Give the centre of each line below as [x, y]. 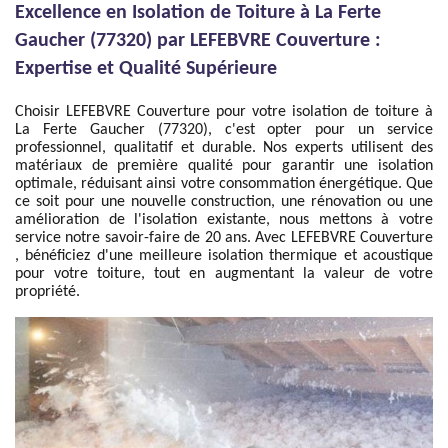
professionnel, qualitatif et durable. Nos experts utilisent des [224, 148]
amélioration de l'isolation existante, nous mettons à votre [224, 220]
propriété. [47, 292]
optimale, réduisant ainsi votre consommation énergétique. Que [224, 184]
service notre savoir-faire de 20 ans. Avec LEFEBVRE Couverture [224, 238]
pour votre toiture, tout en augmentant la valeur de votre [224, 274]
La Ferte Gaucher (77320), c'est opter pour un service [224, 130]
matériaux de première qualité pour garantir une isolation [224, 166]
